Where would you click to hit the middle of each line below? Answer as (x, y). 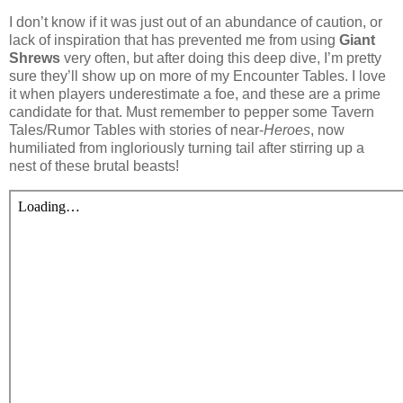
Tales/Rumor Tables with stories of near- (136, 130)
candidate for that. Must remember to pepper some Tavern (192, 112)
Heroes (287, 130)
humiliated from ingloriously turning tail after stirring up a (187, 148)
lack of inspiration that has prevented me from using (174, 40)
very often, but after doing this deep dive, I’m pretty (221, 58)
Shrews (35, 58)
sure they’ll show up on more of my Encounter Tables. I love (197, 76)
